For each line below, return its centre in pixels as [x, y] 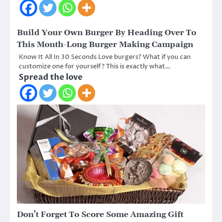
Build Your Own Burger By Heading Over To [107, 33]
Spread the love [51, 78]
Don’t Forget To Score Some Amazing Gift [100, 215]
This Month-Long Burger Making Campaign [105, 45]
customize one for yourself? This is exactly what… [95, 67]
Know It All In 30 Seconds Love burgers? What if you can [105, 57]
